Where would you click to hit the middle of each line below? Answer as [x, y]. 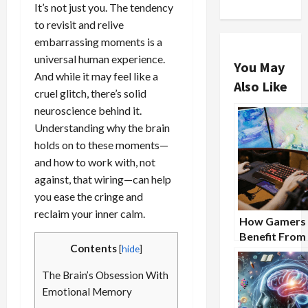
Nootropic [266, 252]
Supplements [273, 267]
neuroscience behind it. [88, 110]
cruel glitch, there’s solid [90, 93]
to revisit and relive [79, 24]
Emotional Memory [87, 292]
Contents [93, 248]
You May [259, 67]
